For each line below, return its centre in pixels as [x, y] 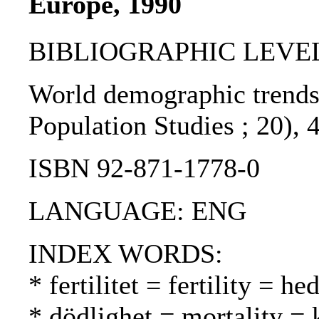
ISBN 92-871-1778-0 [144, 168]
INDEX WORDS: [126, 254]
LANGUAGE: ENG [137, 211]
